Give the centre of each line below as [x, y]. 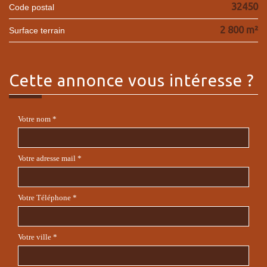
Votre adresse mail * [50, 158]
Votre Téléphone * [47, 197]
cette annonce [74, 80]
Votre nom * [37, 119]
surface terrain [40, 30]
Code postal [35, 7]
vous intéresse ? [191, 80]
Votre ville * [38, 237]
